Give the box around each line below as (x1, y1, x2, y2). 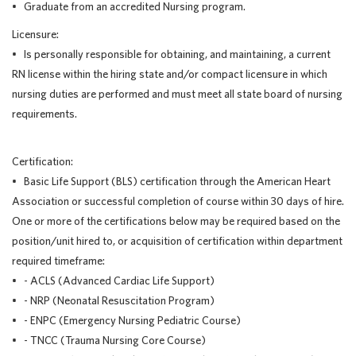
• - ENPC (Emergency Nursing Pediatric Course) (12, 314, 241, 327)
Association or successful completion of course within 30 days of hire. (12, 195, 344, 207)
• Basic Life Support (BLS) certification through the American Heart (12, 175, 331, 188)
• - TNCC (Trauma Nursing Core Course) (12, 334, 206, 346)
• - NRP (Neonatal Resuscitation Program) (12, 294, 215, 307)
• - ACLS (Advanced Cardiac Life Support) (12, 274, 215, 287)
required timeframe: (12, 254, 105, 267)
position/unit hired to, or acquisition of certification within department (12, 234, 342, 247)
